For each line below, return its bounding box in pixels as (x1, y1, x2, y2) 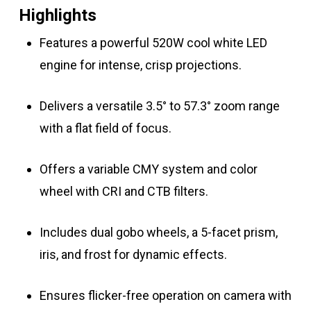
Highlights (18, 5, 96, 25)
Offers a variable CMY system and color (39, 161, 258, 176)
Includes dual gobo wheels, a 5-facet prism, (39, 224, 278, 239)
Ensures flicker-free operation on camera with (39, 287, 292, 303)
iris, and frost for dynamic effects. (39, 246, 227, 262)
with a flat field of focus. (39, 120, 171, 135)
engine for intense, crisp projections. (39, 57, 242, 72)
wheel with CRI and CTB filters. (39, 183, 208, 199)
